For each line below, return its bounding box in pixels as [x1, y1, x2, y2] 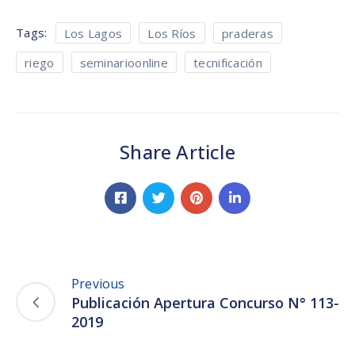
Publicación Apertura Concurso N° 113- [71, 292, 339, 312]
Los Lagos [63, 25, 123, 41]
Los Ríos [147, 25, 197, 41]
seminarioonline [79, 54, 168, 71]
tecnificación [193, 54, 262, 71]
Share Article [120, 138, 235, 165]
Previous [71, 274, 125, 292]
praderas [221, 25, 274, 41]
